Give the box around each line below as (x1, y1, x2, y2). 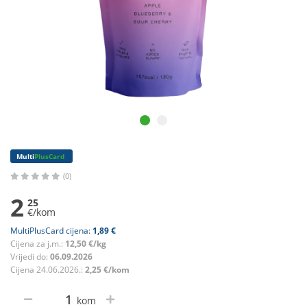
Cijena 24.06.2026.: (10, 264, 85, 276)
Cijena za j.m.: (10, 238, 65, 250)
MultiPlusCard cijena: (10, 225, 93, 237)
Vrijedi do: (10, 251, 50, 263)
